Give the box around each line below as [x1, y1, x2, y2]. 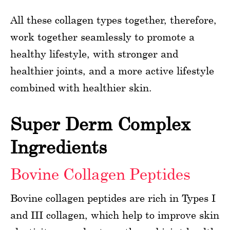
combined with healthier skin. [10, 82, 152, 93]
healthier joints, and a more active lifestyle [10, 65, 214, 76]
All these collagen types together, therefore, [10, 14, 217, 26]
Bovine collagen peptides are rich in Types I [10, 192, 216, 204]
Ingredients [10, 137, 107, 158]
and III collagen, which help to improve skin [10, 209, 219, 221]
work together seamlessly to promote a [10, 31, 195, 43]
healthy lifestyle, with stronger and [10, 48, 178, 60]
